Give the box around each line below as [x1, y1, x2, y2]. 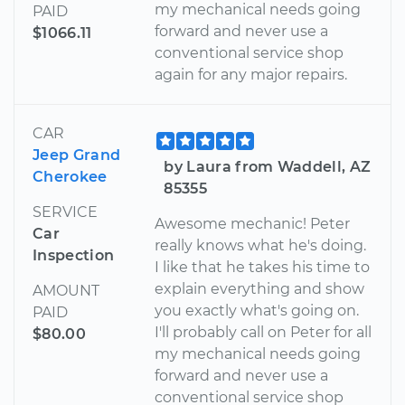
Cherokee [33, 168, 108, 186]
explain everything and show [155, 280, 365, 298]
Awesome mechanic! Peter [155, 215, 351, 233]
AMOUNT [33, 282, 99, 300]
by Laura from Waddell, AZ [164, 158, 372, 176]
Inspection [33, 247, 115, 265]
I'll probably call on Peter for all [155, 324, 372, 342]
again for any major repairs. [155, 66, 348, 84]
